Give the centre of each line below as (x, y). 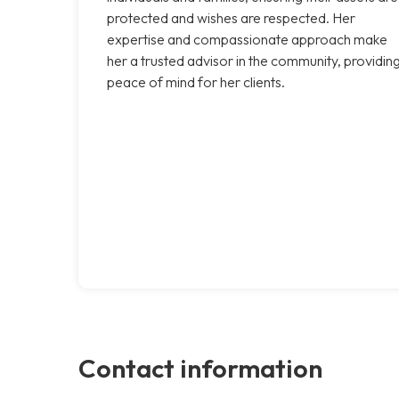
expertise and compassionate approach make (247, 39)
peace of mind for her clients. (196, 81)
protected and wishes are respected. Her (231, 17)
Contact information (200, 367)
